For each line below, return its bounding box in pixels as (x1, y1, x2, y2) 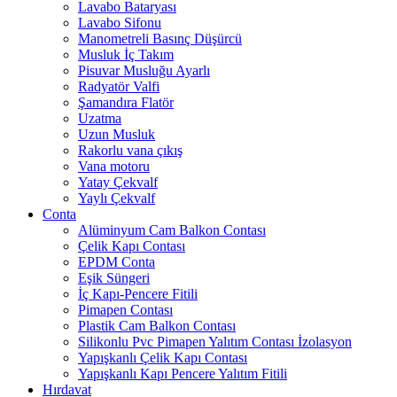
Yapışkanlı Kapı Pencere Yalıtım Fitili (78, 365, 287, 381)
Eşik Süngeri (78, 269, 150, 285)
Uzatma (78, 110, 121, 126)
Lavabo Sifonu (78, 14, 161, 30)
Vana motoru (78, 158, 150, 174)
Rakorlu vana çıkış (78, 142, 183, 158)
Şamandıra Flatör (78, 94, 174, 110)
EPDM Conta (78, 253, 155, 269)
